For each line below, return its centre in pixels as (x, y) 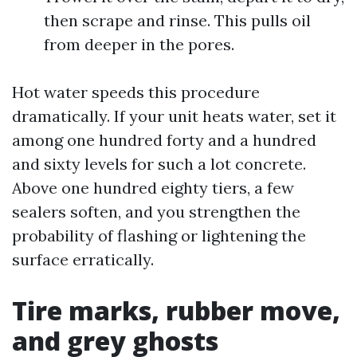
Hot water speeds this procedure (136, 92)
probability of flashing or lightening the (159, 235)
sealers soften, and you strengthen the (156, 212)
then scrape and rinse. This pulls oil (177, 20)
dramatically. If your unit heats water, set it (174, 116)
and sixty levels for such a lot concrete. (159, 164)
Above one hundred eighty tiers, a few (153, 188)
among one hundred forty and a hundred (164, 140)
